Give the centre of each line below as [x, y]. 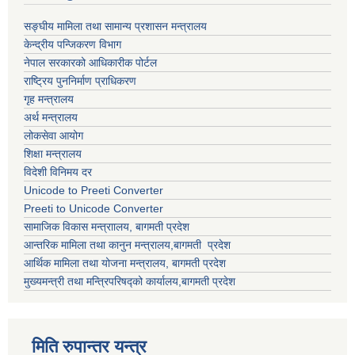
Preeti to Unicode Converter [94, 208]
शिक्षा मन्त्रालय [54, 153]
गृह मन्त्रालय [50, 99]
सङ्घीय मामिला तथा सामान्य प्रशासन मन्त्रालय [117, 26]
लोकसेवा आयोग [55, 135]
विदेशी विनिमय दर [58, 172]
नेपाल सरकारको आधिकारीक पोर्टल [92, 62]
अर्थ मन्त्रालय [51, 117]
